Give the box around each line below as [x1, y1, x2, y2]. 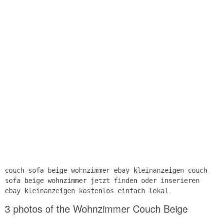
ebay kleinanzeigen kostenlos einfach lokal [5, 186, 168, 195]
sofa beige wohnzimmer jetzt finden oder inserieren [5, 176, 200, 184]
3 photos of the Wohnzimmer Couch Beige [5, 201, 188, 216]
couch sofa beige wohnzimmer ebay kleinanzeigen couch [5, 166, 207, 174]
